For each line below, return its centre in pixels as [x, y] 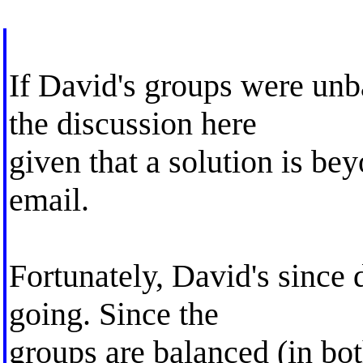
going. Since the [113, 314]
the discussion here [132, 123]
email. [49, 199]
